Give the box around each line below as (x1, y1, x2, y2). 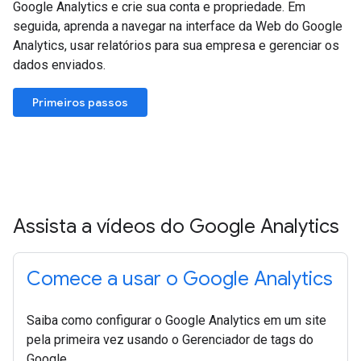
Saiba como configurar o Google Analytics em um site (27, 313, 326, 328)
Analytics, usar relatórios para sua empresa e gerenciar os (13, 38, 339, 53)
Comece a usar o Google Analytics (27, 267, 333, 291)
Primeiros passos (32, 95, 128, 110)
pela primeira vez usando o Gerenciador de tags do (27, 332, 313, 347)
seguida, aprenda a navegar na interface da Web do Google (13, 19, 342, 34)
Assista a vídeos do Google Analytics (13, 214, 339, 239)
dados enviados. (13, 57, 106, 73)
